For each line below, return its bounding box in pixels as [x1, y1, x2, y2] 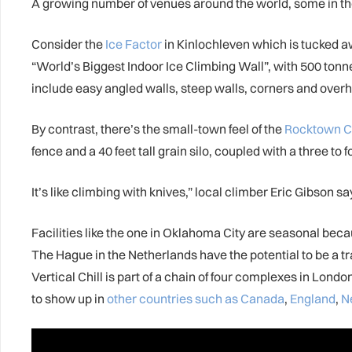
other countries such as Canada [104, 291, 284, 306]
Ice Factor [105, 36, 162, 52]
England [290, 291, 335, 306]
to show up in [31, 291, 104, 306]
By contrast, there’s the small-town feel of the [31, 121, 284, 137]
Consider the [31, 36, 105, 52]
